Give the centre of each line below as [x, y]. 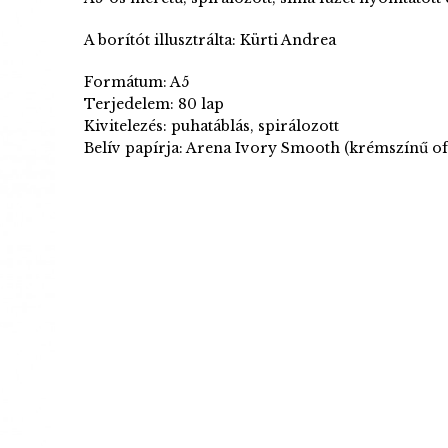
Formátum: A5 [137, 82]
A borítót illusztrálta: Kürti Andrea [210, 40]
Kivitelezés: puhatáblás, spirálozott [212, 126]
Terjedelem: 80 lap [154, 104]
